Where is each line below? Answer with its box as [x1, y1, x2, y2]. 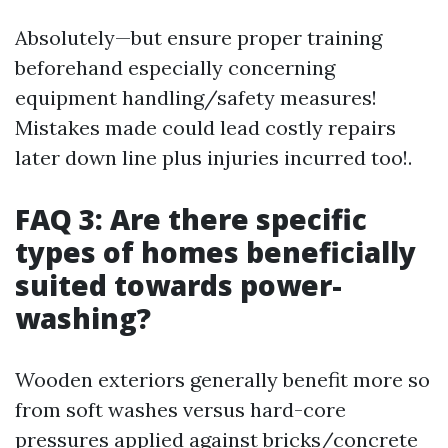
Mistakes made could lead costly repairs [15, 115, 396, 140]
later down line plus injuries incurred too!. [15, 145, 412, 170]
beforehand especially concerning [15, 55, 335, 80]
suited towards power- [15, 266, 342, 304]
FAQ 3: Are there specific [15, 200, 367, 238]
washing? [15, 299, 151, 337]
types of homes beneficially [15, 233, 416, 271]
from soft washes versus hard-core [15, 397, 346, 422]
